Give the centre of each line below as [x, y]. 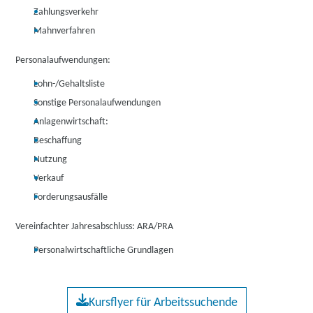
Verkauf [49, 179]
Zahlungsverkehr [66, 12]
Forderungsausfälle [71, 197]
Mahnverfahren [65, 31]
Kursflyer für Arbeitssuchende [163, 303]
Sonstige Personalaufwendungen [97, 103]
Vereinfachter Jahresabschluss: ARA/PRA [95, 227]
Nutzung [51, 160]
